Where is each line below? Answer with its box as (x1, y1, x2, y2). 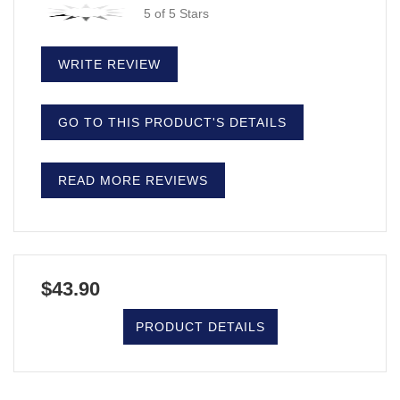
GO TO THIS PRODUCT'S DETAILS (54, 114, 291, 129)
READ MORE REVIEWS (54, 172, 212, 187)
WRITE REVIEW (54, 56, 165, 71)
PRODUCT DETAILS (135, 319, 265, 334)
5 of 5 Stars (144, 5, 209, 21)
